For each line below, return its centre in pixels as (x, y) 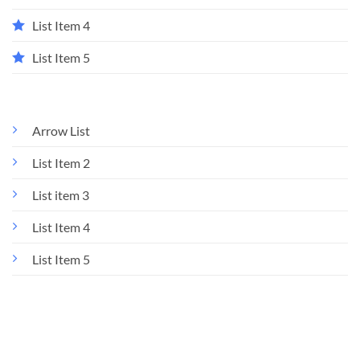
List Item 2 (61, 163)
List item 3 (61, 195)
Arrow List (61, 131)
